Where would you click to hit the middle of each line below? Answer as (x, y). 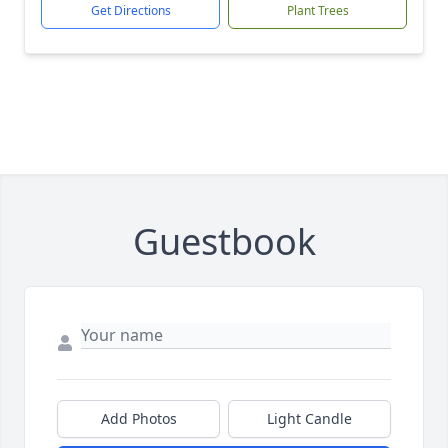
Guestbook (224, 241)
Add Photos (138, 418)
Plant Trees (317, 10)
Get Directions (130, 10)
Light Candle (309, 418)
